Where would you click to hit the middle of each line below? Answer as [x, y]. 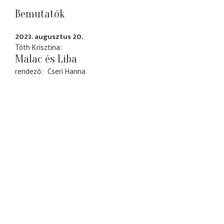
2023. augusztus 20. [49, 36]
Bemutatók [40, 14]
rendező [28, 71]
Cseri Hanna [66, 71]
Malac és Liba [46, 59]
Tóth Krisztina [37, 47]
